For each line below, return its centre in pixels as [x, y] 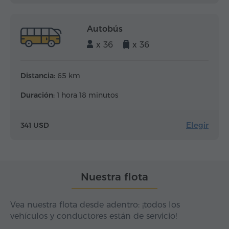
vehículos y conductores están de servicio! [94, 216]
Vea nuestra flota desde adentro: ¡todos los [95, 205]
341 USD [35, 125]
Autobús [105, 29]
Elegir [197, 125]
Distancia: [38, 76]
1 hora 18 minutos [86, 95]
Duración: [38, 95]
